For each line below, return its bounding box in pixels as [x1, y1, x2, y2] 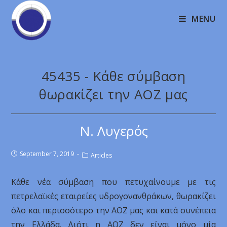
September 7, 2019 [20, 149, 74, 158]
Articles [91, 151, 112, 160]
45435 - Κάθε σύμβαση [41, 67, 186, 85]
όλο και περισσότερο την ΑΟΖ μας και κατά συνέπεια [11, 205, 216, 216]
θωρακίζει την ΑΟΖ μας [39, 85, 188, 103]
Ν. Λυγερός [79, 122, 148, 140]
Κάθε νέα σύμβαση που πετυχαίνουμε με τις [11, 176, 216, 187]
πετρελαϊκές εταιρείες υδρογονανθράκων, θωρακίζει [11, 191, 216, 202]
